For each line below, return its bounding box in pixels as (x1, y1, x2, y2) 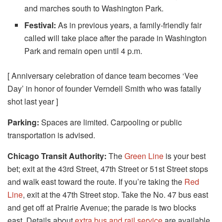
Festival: (24, 19, 58, 31)
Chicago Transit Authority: (7, 150, 109, 162)
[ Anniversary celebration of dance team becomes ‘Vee (7, 69, 198, 81)
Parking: (7, 116, 41, 128)
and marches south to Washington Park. (24, 2, 164, 14)
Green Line (124, 150, 164, 162)
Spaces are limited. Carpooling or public (41, 116, 182, 128)
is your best (164, 150, 206, 162)
